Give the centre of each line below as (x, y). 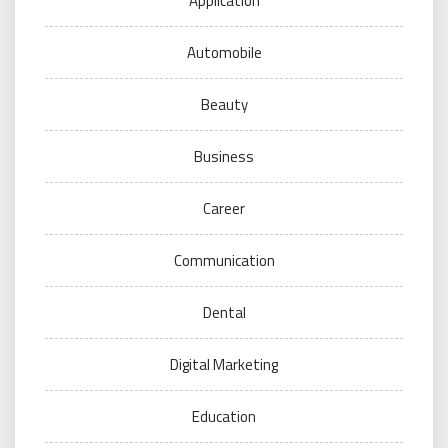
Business (224, 156)
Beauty (224, 104)
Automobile (224, 52)
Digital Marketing (224, 364)
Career (224, 208)
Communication (224, 260)
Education (224, 416)
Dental (224, 312)
